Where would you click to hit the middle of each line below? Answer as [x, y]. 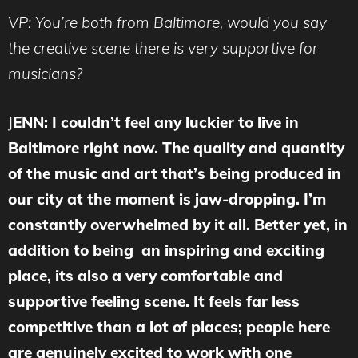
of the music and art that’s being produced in [175, 173]
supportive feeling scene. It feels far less [154, 301]
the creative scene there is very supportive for [163, 48]
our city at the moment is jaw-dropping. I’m [167, 199]
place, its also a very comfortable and [145, 275]
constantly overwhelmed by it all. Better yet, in [178, 224]
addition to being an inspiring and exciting [166, 250]
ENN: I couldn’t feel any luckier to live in [156, 122]
